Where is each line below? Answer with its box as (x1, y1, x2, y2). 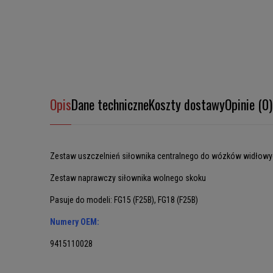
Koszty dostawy (149, 94, 225, 114)
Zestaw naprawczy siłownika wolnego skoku (50, 173, 206, 183)
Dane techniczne (71, 94, 149, 114)
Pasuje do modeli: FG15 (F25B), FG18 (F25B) (50, 195, 198, 205)
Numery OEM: (50, 217, 99, 227)
